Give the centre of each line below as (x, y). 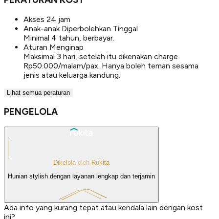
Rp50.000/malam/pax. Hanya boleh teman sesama (111, 66)
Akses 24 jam (47, 20)
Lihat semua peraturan (38, 93)
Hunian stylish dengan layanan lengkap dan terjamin (81, 176)
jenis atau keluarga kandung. (72, 75)
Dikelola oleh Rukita (81, 162)
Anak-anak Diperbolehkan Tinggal (81, 29)
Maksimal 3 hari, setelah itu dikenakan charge (101, 57)
